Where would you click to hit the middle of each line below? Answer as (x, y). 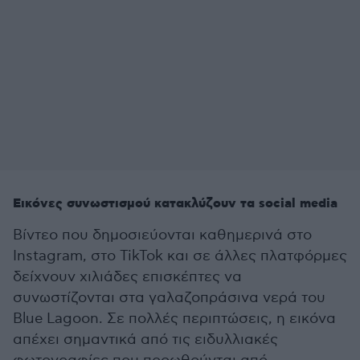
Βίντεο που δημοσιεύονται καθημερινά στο (162, 235)
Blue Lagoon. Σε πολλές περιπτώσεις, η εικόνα (174, 319)
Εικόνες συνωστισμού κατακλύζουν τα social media (175, 204)
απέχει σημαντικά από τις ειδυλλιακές (145, 340)
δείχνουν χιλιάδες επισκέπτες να (127, 277)
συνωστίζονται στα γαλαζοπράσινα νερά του (169, 298)
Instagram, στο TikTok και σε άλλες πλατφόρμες (180, 256)
